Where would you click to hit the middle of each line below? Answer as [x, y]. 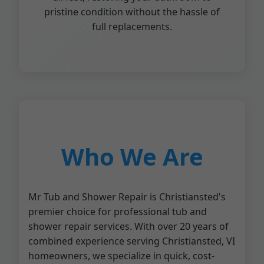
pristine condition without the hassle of [132, 12]
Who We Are [132, 156]
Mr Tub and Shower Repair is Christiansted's [127, 197]
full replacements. [132, 27]
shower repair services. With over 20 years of [128, 226]
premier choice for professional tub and [118, 212]
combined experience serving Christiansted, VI [132, 241]
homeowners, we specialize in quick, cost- [121, 256]
